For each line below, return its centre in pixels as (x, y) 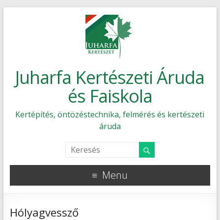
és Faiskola (110, 96)
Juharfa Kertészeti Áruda (110, 77)
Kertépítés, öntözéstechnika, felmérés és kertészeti (110, 114)
